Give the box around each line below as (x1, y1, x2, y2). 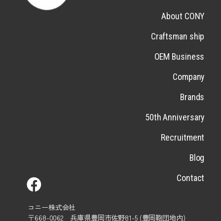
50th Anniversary (145, 112, 205, 123)
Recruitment (161, 132, 205, 143)
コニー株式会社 (28, 202, 80, 213)
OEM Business (154, 51, 205, 62)
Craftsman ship (150, 31, 205, 42)
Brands (180, 92, 205, 103)
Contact (177, 173, 205, 184)
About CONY (161, 11, 205, 22)
